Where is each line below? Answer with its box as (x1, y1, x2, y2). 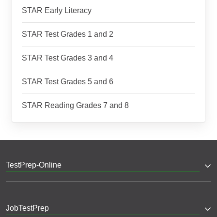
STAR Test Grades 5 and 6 (22, 77, 113, 86)
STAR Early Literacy (22, 6, 92, 15)
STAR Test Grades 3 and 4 (22, 54, 113, 62)
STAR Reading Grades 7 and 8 (22, 101, 129, 109)
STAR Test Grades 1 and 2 (22, 30, 113, 38)
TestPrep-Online (6, 161, 62, 169)
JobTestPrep (6, 204, 49, 212)
